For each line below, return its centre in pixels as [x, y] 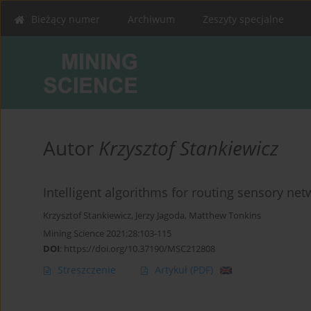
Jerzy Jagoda [160, 216]
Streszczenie [87, 270]
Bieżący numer [66, 19]
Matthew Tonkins [225, 216]
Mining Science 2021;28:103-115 [107, 234]
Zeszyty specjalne [243, 19]
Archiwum [151, 19]
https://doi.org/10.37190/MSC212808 [140, 249]
